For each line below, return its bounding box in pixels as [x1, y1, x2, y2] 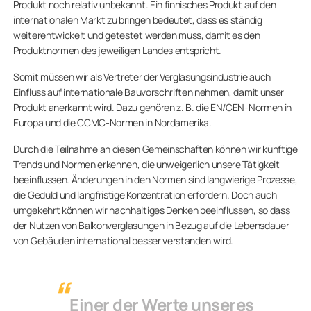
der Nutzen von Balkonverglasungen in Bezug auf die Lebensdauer [13, 218, 289, 232]
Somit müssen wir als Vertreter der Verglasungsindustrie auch [13, 69, 271, 83]
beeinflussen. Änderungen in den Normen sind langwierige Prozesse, [13, 172, 298, 186]
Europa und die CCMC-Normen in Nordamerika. [13, 115, 212, 129]
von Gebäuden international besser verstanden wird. [13, 233, 234, 247]
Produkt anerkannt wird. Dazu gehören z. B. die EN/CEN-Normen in [13, 100, 292, 114]
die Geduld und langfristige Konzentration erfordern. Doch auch [13, 187, 277, 201]
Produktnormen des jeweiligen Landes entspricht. [13, 43, 222, 57]
